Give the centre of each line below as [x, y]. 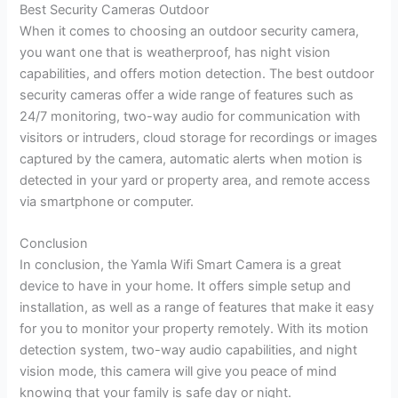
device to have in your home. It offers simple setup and [186, 287]
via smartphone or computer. [107, 201]
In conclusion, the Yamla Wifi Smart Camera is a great [181, 265]
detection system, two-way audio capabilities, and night [189, 350]
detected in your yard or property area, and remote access [195, 180]
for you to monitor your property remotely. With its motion [195, 329]
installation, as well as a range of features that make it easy [197, 308]
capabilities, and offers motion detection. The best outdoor [197, 73]
